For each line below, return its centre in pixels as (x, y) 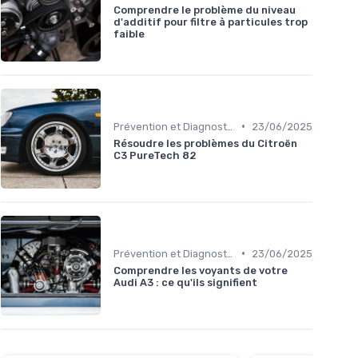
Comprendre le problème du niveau (205, 10)
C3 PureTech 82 (155, 155)
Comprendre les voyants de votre (201, 270)
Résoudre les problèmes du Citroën (205, 143)
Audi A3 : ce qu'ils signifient (185, 282)
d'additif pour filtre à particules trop (211, 22)
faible (129, 34)
